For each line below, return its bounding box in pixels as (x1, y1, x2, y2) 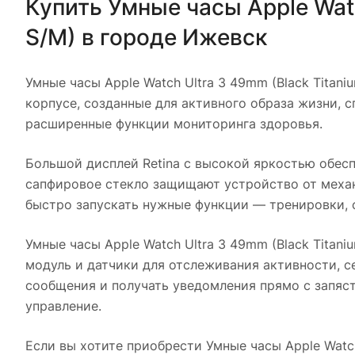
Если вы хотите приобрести (25, 337, 206, 353)
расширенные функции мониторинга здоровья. (25, 115, 323, 132)
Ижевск (182, 23, 267, 51)
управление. (25, 297, 101, 314)
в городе (76, 23, 182, 51)
